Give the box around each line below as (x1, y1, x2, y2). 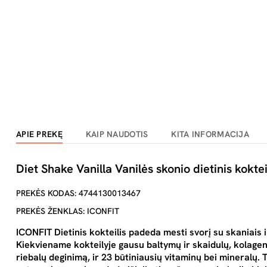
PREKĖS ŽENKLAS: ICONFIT (16, 206, 119, 216)
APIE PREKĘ (16, 129, 63, 139)
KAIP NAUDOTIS (85, 129, 148, 139)
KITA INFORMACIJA (171, 129, 249, 139)
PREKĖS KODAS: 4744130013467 (16, 188, 141, 198)
